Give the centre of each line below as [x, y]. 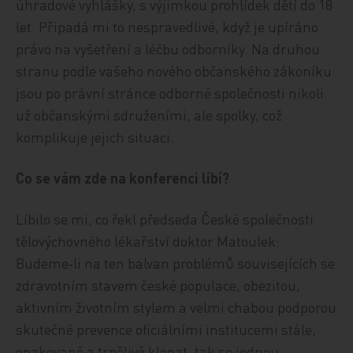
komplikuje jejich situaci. [95, 137]
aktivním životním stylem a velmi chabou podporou [176, 307]
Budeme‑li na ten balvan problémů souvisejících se [176, 263]
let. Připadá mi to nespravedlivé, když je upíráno [167, 26]
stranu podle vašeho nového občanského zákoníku [174, 71]
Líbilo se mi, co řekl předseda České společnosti [165, 219]
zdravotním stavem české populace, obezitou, [158, 285]
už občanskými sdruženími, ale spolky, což [149, 115]
